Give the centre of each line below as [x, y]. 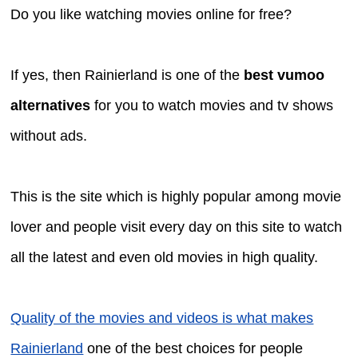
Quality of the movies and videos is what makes [162, 318]
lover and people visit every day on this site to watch [177, 227]
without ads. [49, 135]
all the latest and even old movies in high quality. [165, 257]
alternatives [51, 105]
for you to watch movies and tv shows [212, 105]
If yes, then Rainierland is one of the [127, 75]
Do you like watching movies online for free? [151, 14]
